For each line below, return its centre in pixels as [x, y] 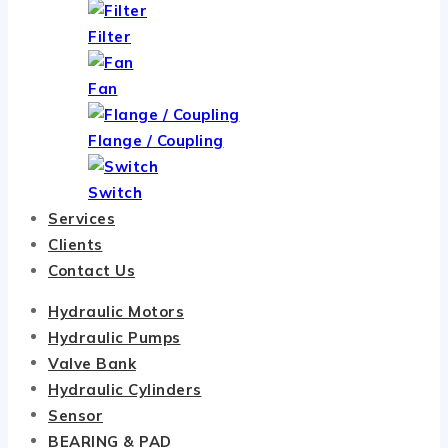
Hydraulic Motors [116, 311]
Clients [75, 245]
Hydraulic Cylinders [125, 389]
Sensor [75, 415]
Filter [109, 37]
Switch [115, 193]
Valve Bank [92, 363]
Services [81, 219]
